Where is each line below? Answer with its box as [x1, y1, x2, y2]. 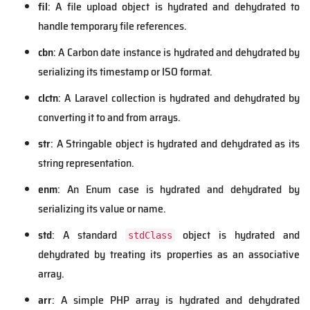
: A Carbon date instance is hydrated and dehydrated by [53, 44, 300, 62]
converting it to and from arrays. [38, 109, 181, 127]
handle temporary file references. [38, 17, 187, 35]
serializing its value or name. [38, 200, 166, 218]
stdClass [127, 230, 172, 241]
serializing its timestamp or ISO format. [38, 63, 212, 81]
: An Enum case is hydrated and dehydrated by [57, 181, 300, 199]
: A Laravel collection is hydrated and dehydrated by [58, 89, 300, 107]
